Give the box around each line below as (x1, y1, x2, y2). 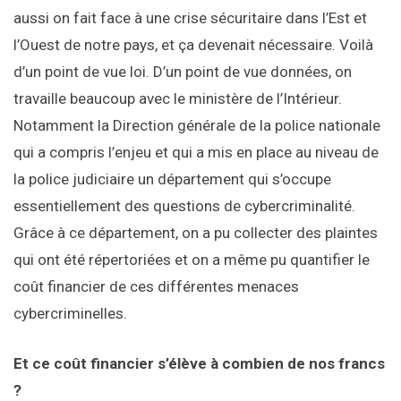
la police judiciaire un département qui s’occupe (13, 170, 331, 189)
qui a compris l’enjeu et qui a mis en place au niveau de (13, 143, 379, 162)
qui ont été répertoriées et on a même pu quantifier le (13, 251, 370, 269)
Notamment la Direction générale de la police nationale (13, 116, 380, 135)
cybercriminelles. (13, 304, 127, 323)
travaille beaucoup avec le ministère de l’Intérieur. (13, 90, 342, 108)
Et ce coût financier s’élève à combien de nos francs (13, 354, 385, 373)
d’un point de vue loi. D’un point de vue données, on (13, 63, 352, 81)
